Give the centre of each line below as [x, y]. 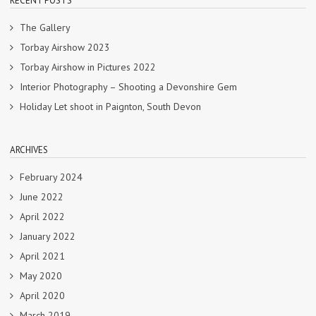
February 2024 [51, 177]
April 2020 [42, 295]
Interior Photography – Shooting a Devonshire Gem [128, 86]
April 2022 [42, 216]
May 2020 [41, 275]
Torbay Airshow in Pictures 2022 [88, 67]
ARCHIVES [29, 150]
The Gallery [45, 27]
